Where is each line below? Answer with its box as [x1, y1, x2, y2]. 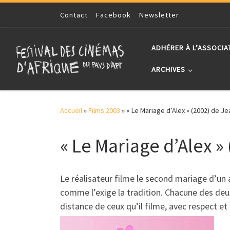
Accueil [60, 106, 82, 116]
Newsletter [139, 10, 179, 20]
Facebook [96, 10, 131, 20]
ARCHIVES [151, 65, 185, 74]
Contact [60, 10, 88, 20]
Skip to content [14, 10, 64, 20]
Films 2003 [88, 106, 120, 116]
